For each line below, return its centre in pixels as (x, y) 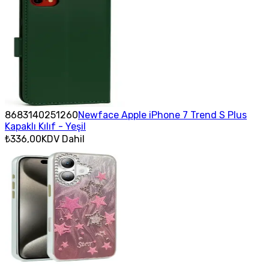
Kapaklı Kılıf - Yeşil (45, 126)
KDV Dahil (63, 139)
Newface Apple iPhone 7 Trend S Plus (162, 115)
